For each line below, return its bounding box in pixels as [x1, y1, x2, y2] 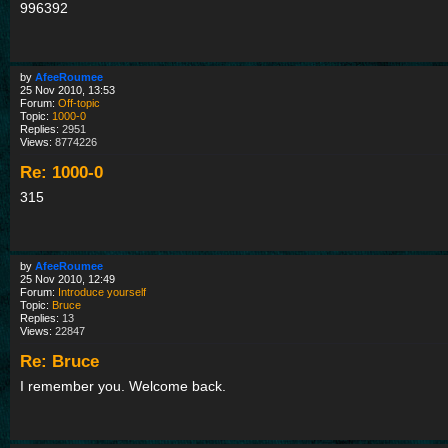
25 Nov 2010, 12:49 [20, 273, 115, 286]
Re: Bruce [20, 352, 99, 371]
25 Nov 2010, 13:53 [20, 84, 115, 97]
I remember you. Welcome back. [20, 378, 226, 395]
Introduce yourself [58, 286, 146, 299]
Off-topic [58, 97, 100, 110]
